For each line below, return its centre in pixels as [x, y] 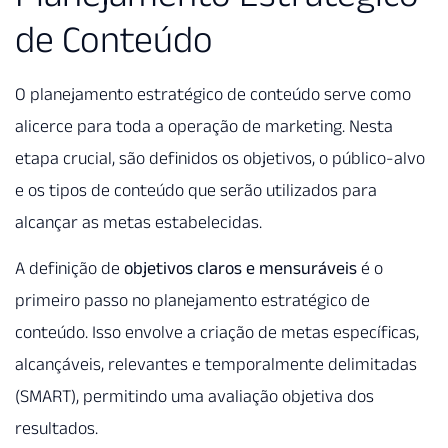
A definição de [69, 268]
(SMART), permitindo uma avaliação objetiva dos [194, 396]
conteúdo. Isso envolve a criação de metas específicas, [217, 332]
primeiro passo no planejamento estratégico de [192, 300]
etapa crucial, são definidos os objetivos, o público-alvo [220, 157]
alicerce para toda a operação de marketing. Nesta [204, 125]
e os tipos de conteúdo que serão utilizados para [196, 189]
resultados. [56, 428]
